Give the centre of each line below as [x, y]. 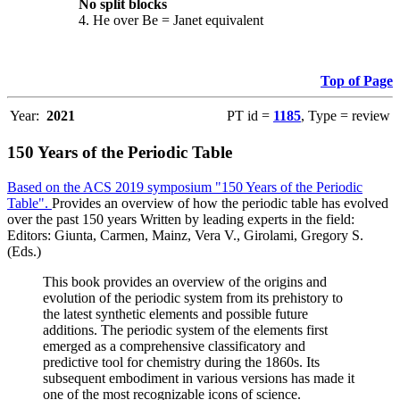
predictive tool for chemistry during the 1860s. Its [181, 362]
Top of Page [357, 80]
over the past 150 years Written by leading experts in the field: [181, 220]
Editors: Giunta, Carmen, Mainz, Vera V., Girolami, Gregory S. [185, 236]
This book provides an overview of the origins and [185, 282]
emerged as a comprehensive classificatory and [174, 346]
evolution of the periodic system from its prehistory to [193, 298]
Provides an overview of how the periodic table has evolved [220, 204]
